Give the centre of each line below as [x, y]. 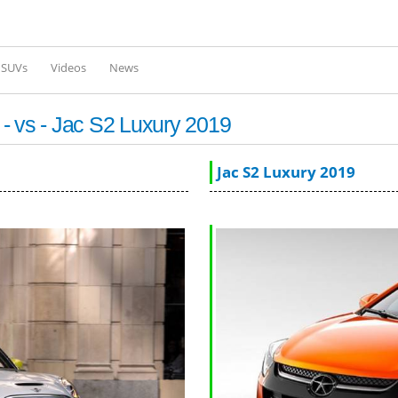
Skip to [165, 12]
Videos [68, 68]
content [168, 59]
